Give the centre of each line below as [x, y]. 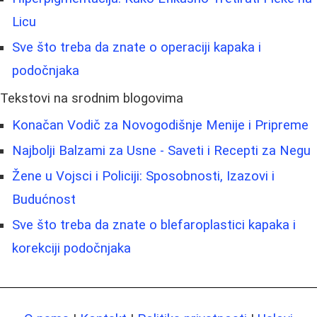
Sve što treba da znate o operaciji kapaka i [137, 48]
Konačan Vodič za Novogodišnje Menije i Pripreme [160, 126]
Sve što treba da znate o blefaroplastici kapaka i [154, 225]
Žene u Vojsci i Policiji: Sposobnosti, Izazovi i [143, 177]
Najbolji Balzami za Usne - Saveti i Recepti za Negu [161, 151]
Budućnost [44, 200]
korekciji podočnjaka [71, 249]
